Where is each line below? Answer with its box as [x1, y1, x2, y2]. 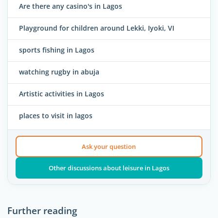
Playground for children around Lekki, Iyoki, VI [19, 23, 174, 33]
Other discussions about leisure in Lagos [48, 163, 169, 173]
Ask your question [82, 142, 136, 151]
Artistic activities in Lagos [19, 89, 104, 99]
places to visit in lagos [19, 111, 92, 121]
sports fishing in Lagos [19, 45, 94, 55]
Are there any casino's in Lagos [19, 1, 122, 11]
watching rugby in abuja [19, 67, 99, 77]
